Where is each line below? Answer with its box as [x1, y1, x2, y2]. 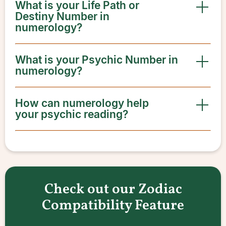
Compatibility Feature [42, 196, 184, 215]
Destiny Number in [15, 10, 109, 23]
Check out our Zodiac [44, 180, 182, 199]
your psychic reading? [15, 108, 128, 121]
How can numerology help [15, 97, 149, 109]
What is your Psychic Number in [15, 53, 178, 66]
